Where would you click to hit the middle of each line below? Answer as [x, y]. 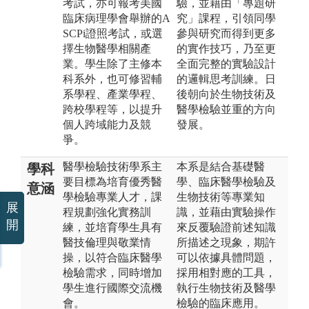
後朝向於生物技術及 [226, 94]
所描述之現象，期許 [226, 242]
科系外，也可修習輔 [112, 79]
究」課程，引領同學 [226, 18]
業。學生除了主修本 [112, 63]
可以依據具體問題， [226, 257]
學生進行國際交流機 [112, 288]
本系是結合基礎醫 [221, 166]
